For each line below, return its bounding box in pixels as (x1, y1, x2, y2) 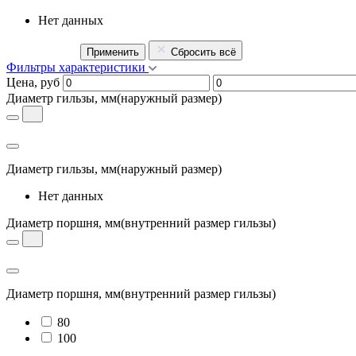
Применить (87, 45, 139, 58)
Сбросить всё (171, 45, 236, 58)
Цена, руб (6, 75, 60, 89)
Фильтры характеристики (6, 60, 145, 74)
